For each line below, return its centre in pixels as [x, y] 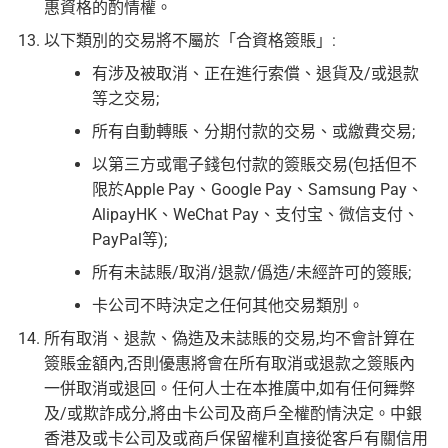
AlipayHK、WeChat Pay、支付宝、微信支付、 [255, 215]
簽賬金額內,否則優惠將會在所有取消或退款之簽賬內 [229, 364]
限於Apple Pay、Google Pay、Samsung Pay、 [257, 190]
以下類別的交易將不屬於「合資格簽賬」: [190, 41]
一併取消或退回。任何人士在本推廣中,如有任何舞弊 [229, 389]
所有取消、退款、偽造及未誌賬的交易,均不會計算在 [229, 339]
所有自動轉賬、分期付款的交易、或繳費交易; [253, 132]
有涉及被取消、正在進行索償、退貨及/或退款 [255, 74]
